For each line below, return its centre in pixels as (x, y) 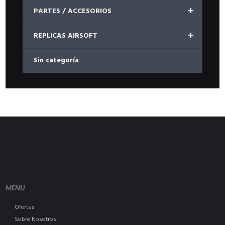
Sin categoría (56, 61)
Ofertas (25, 207)
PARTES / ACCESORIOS (72, 12)
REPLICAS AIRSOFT (65, 36)
